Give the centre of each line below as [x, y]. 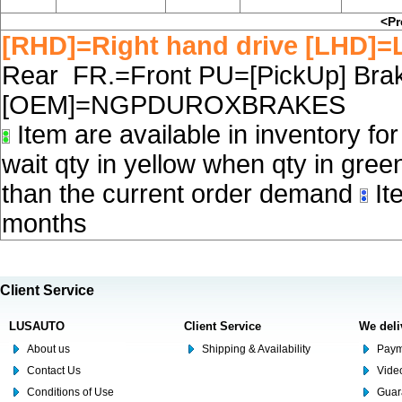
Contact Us [54, 371]
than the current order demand [181, 194]
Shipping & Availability [256, 349]
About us [48, 349]
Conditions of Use [70, 392]
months [44, 223]
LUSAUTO [37, 326]
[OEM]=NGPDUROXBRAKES [177, 105]
